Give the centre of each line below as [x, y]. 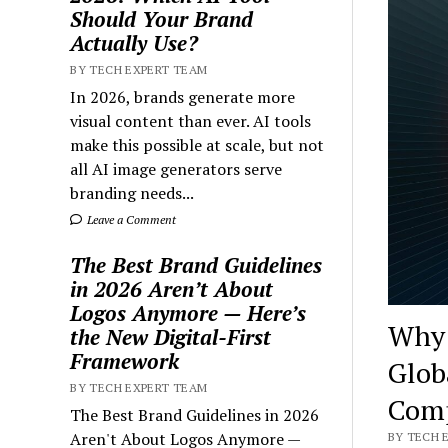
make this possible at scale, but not [197, 144]
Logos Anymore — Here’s [188, 312]
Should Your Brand [162, 18]
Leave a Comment [130, 219]
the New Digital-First [171, 336]
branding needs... [132, 192]
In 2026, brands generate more [183, 96]
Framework [125, 360]
